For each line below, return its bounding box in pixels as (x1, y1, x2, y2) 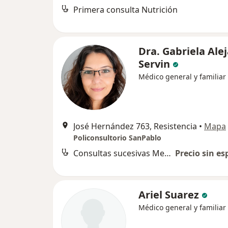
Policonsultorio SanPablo (73, 133, 161, 142)
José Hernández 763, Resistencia (73, 121, 197, 132)
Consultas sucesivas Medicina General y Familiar (164, 148, 171, 159)
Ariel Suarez (138, 188, 199, 202)
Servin (138, 57, 170, 71)
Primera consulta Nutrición (73, 4, 178, 15)
